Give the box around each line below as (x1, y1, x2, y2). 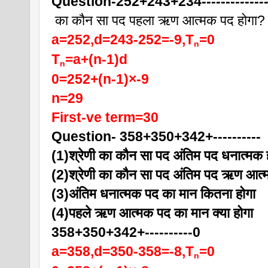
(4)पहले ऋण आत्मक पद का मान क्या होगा (51, 205, 253, 221)
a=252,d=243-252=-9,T (51, 31, 194, 47)
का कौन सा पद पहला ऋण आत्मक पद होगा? (51, 12, 265, 28)
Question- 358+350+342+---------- (51, 128, 261, 144)
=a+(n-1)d (65, 51, 127, 67)
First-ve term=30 (51, 109, 159, 125)
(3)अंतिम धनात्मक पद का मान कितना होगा (51, 185, 255, 202)
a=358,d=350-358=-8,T (51, 243, 194, 259)
